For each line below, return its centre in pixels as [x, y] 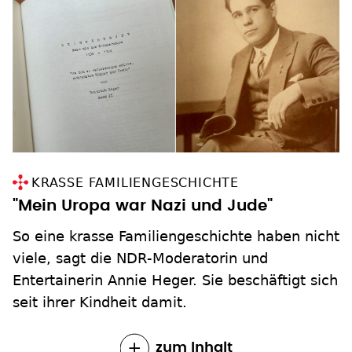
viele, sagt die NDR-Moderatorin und [140, 258]
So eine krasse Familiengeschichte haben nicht [176, 236]
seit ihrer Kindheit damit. [100, 302]
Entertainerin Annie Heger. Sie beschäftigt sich [175, 280]
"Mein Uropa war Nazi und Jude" [143, 205]
